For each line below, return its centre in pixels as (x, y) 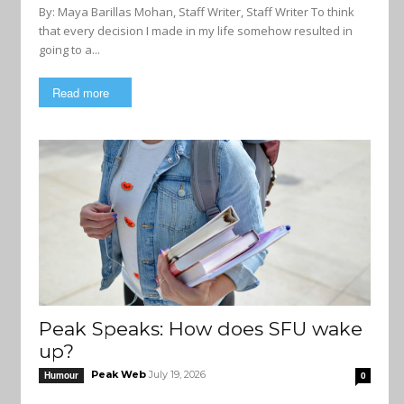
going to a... (69, 50)
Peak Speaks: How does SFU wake (201, 329)
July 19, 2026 (177, 374)
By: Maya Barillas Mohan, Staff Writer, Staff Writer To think (175, 12)
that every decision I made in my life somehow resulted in (196, 31)
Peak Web (119, 374)
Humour (61, 375)
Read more (81, 92)
